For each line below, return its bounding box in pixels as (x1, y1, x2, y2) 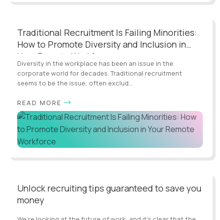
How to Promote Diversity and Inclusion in (17, 38, 186, 50)
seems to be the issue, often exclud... (17, 78, 133, 87)
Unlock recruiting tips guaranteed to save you (17, 182, 201, 194)
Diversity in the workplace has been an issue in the (17, 58, 173, 68)
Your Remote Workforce (17, 50, 113, 62)
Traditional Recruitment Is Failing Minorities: (17, 26, 197, 38)
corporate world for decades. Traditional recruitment (17, 68, 182, 78)
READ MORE (17, 98, 61, 107)
